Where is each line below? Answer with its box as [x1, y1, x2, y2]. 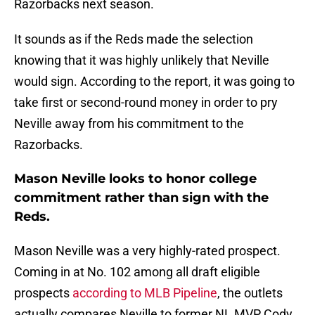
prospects [14, 285, 72, 301]
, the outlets [217, 285, 283, 301]
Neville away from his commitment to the [14, 116, 244, 131]
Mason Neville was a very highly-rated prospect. [14, 243, 281, 259]
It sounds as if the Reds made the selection [14, 32, 253, 47]
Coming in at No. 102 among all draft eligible [14, 264, 260, 280]
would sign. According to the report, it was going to [14, 74, 295, 89]
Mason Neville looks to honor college [14, 171, 257, 187]
